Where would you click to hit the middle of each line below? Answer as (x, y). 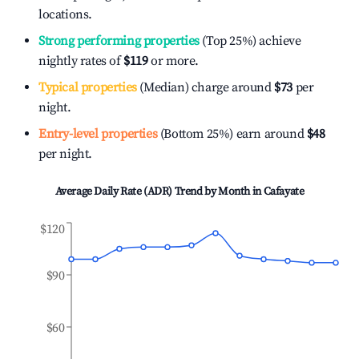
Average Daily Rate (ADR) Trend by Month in (159, 192)
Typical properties (88, 87)
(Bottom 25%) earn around (231, 134)
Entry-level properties (98, 134)
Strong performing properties (119, 41)
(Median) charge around (204, 87)
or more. (173, 61)
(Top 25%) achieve (250, 41)
